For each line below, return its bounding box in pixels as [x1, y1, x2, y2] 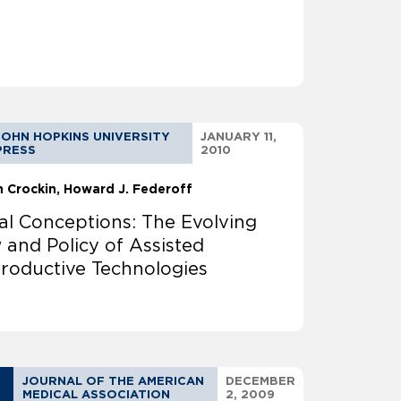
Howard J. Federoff [64, 182, 193, 197]
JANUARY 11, [200, 130, 277, 144]
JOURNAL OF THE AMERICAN [22, 374, 205, 388]
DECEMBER [226, 374, 295, 388]
